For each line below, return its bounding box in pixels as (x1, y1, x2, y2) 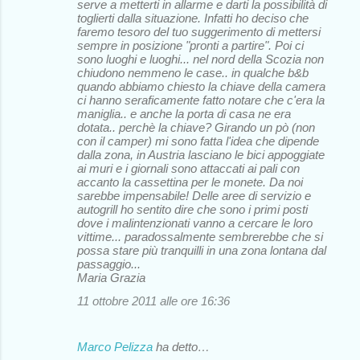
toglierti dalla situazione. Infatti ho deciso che (77, 11, 309, 26)
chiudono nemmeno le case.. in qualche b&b (77, 66, 309, 80)
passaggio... (77, 257, 141, 272)
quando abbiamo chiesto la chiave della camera (77, 80, 325, 94)
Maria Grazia (77, 271, 145, 285)
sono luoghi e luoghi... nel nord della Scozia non (77, 52, 324, 67)
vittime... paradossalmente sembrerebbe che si (77, 230, 323, 244)
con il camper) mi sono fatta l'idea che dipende (77, 134, 319, 149)
